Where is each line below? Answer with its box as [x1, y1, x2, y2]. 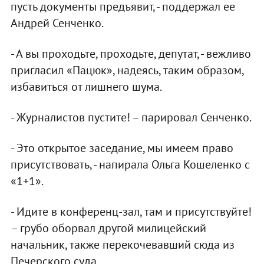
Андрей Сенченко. [10, 15, 104, 31]
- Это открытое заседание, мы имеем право [10, 140, 233, 156]
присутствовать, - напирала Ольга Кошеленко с [10, 157, 250, 173]
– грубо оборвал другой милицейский [10, 220, 206, 236]
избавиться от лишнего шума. [10, 79, 162, 95]
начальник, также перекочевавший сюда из [10, 237, 235, 253]
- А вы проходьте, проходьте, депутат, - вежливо [10, 46, 251, 62]
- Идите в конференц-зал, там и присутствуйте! [10, 204, 252, 220]
